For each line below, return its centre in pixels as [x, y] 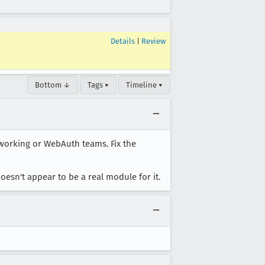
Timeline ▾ [144, 85]
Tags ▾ [98, 85]
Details [123, 41]
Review [153, 41]
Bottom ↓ [53, 85]
